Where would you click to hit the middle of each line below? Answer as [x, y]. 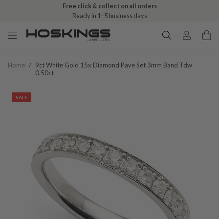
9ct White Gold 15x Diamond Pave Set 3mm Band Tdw [114, 65]
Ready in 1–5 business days [109, 16]
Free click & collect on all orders [109, 6]
